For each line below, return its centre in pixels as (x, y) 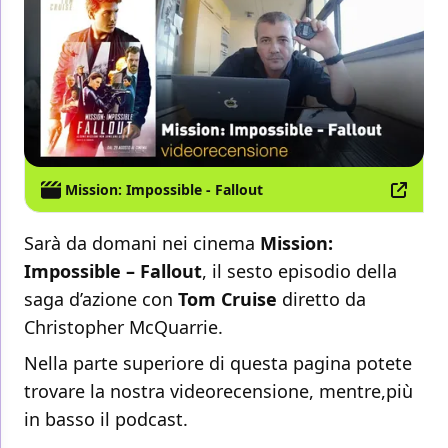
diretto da (321, 299)
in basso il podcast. (106, 419)
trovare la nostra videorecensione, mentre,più (218, 391)
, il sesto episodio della (299, 271)
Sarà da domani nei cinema (142, 243)
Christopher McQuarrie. (123, 327)
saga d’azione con (98, 299)
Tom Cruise (225, 299)
